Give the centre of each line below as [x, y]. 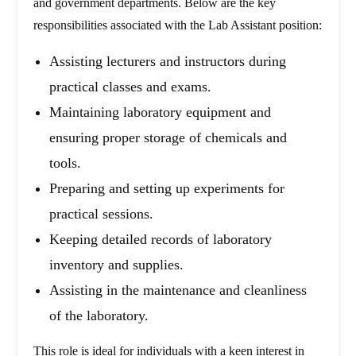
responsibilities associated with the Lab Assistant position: [178, 25]
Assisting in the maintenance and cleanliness [178, 290]
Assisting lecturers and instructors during [168, 62]
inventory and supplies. [117, 265]
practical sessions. [102, 214]
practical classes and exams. [131, 87]
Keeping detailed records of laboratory [161, 240]
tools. [66, 163]
